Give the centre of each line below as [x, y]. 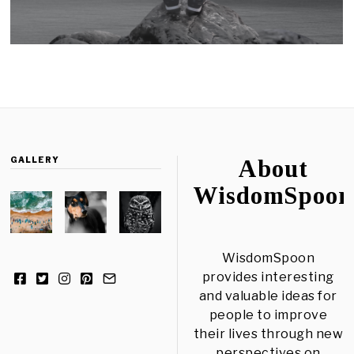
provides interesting [268, 277]
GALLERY [35, 160]
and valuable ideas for [268, 296]
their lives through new [268, 334]
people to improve [268, 315]
